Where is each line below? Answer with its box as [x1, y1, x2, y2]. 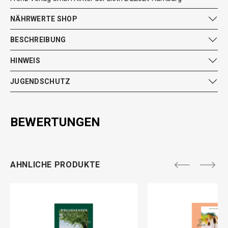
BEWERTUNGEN [10, 115, 100, 129]
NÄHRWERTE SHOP [10, 14, 77, 23]
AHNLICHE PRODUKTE [10, 160, 100, 169]
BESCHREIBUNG [10, 35, 66, 44]
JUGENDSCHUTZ [10, 77, 71, 85]
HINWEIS [10, 56, 40, 65]
